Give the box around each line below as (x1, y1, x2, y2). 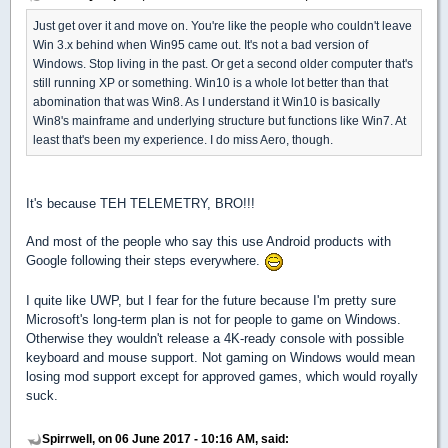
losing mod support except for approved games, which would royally (26, 368, 418, 384)
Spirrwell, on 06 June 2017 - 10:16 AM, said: (42, 431, 289, 445)
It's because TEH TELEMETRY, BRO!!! (26, 196, 255, 212)
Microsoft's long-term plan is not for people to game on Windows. (26, 311, 401, 327)
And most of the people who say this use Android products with (26, 234, 391, 250)
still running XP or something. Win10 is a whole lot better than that (33, 76, 388, 90)
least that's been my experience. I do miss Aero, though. (33, 133, 333, 147)
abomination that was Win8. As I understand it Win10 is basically (33, 95, 380, 109)
